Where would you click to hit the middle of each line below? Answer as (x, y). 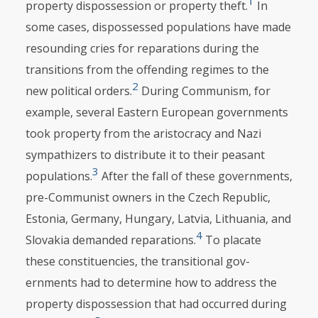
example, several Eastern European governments (157, 112)
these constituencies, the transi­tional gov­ (137, 261)
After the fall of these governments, (195, 176)
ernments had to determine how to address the (151, 283)
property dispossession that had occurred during (156, 304)
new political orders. (78, 91)
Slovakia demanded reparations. (110, 240)
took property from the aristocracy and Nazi (143, 133)
